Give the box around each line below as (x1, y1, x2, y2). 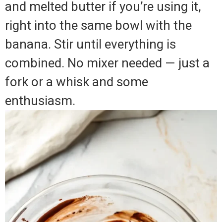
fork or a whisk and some (5, 74, 148, 90)
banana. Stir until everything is (5, 37, 176, 52)
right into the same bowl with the (5, 18, 192, 33)
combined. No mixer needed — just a (5, 55, 210, 71)
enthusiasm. (5, 93, 75, 109)
